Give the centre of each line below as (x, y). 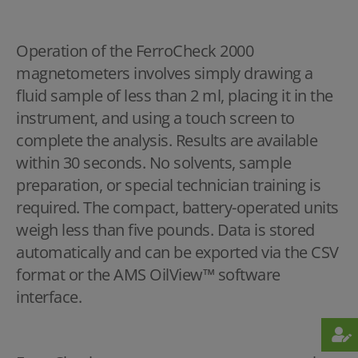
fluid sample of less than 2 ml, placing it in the (175, 96)
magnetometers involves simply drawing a (165, 74)
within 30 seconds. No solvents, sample (153, 163)
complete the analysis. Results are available (167, 141)
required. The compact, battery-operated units (177, 208)
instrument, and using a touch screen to (155, 118)
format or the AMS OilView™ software (148, 275)
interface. (52, 297)
